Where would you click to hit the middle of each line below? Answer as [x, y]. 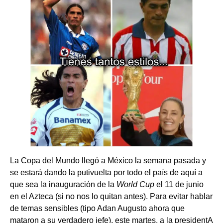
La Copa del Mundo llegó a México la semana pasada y [108, 161]
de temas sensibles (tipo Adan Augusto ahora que [97, 209]
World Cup [136, 185]
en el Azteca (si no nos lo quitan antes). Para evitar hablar [111, 197]
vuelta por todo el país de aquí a [146, 173]
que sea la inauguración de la [63, 185]
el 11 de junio [180, 185]
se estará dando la [44, 173]
